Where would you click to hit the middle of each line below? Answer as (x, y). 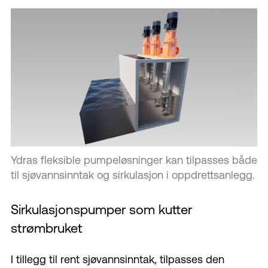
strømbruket (47, 229)
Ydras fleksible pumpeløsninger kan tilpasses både (134, 160)
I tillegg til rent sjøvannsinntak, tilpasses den (118, 260)
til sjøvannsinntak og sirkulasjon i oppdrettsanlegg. (133, 175)
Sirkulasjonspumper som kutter (101, 210)
